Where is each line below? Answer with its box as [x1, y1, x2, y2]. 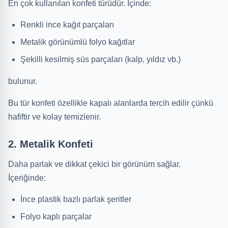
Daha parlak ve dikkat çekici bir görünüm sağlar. [8, 160, 181, 168]
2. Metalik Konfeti [8, 138, 93, 150]
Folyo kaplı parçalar [20, 212, 92, 221]
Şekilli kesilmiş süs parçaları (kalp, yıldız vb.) [20, 55, 181, 64]
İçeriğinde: [8, 174, 46, 182]
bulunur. [8, 77, 37, 85]
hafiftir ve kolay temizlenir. [8, 112, 101, 121]
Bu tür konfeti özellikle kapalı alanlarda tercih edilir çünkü [8, 99, 213, 107]
